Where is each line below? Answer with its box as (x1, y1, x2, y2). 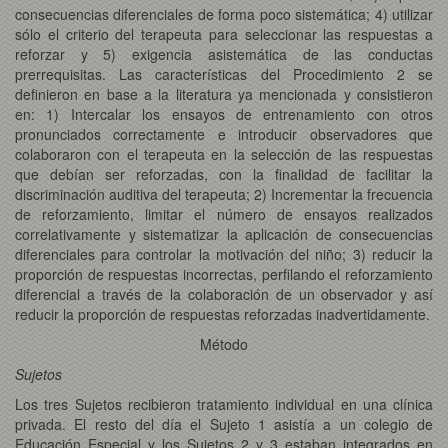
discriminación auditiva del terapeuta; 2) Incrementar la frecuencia (15, 183, 433, 204)
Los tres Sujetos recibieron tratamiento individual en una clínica (15, 393, 433, 414)
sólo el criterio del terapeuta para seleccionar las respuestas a (15, 23, 433, 44)
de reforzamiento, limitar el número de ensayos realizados (15, 203, 433, 224)
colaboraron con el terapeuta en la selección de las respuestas (15, 143, 433, 164)
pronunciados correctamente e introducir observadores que (15, 123, 433, 144)
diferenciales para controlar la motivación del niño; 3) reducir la (15, 243, 433, 264)
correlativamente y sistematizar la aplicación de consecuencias (15, 223, 433, 244)
